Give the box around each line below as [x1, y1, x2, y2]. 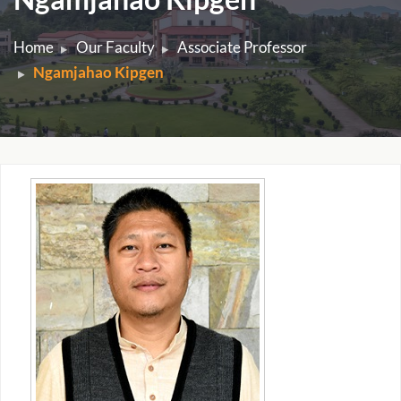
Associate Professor [177, 38, 307, 56]
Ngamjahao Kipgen [33, 63, 164, 81]
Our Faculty [76, 38, 155, 56]
